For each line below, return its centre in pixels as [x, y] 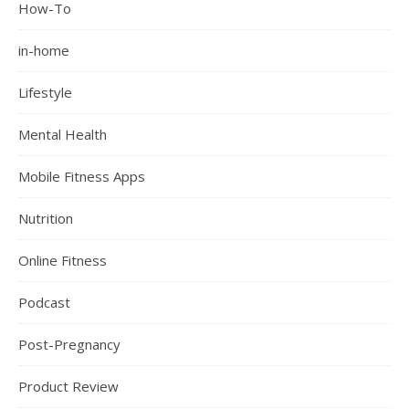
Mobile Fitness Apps [82, 177]
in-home [44, 51]
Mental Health [63, 135]
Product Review [68, 387]
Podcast [44, 303]
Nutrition [46, 219]
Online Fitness [63, 261]
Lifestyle [45, 93]
